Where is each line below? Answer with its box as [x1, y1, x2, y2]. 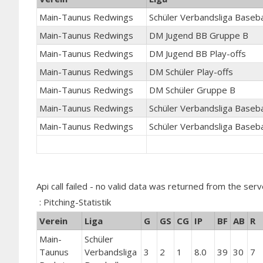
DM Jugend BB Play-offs [149, 47, 246, 59]
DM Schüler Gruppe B [149, 83, 235, 96]
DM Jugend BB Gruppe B [149, 29, 248, 41]
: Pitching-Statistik [39, 196, 111, 208]
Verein [39, 215, 68, 227]
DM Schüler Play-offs [149, 65, 233, 77]
